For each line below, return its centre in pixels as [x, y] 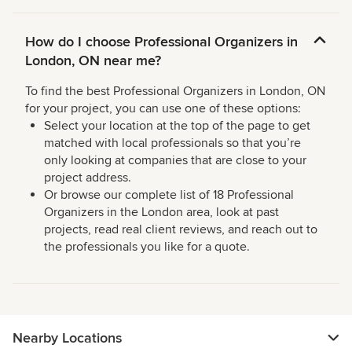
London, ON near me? [93, 61]
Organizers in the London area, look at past [161, 213]
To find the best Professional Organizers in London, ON [175, 92]
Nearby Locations [67, 338]
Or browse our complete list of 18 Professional [169, 195]
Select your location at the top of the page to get [177, 126]
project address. [88, 178]
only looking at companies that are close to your [175, 161]
